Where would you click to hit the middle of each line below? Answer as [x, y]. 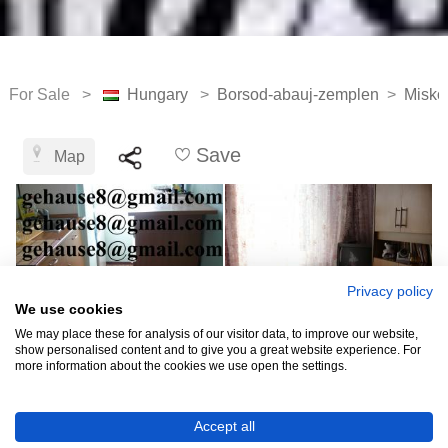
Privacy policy [390, 291]
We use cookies [69, 309]
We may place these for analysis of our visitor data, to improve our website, [216, 334]
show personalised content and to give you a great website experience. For [218, 350]
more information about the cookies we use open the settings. [181, 366]
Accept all [224, 426]
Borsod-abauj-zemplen [297, 94]
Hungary [157, 94]
